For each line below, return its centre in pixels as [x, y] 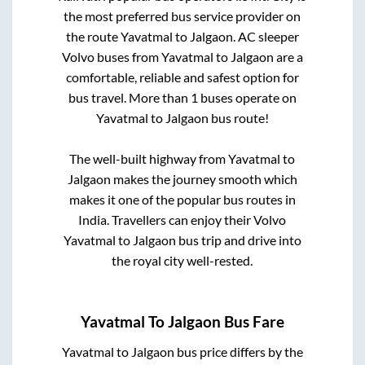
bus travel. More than [129, 97]
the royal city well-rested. [182, 260]
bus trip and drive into [238, 240]
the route [93, 36]
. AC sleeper [266, 36]
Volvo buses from [111, 56]
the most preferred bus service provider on [182, 15]
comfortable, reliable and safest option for [182, 77]
